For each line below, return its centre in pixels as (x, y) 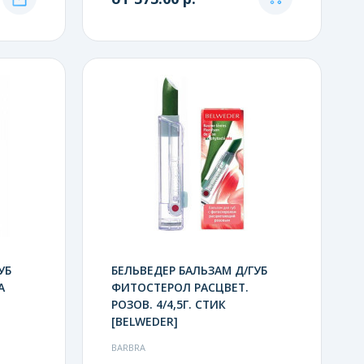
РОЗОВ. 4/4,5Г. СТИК (168, 304)
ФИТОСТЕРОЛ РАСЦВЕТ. (180, 287)
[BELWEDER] (144, 321)
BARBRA (128, 347)
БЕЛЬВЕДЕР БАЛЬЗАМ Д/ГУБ (189, 270)
